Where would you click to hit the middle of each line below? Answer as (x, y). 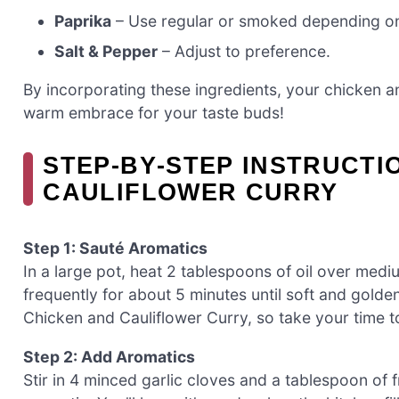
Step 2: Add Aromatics (109, 356)
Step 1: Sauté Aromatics (115, 248)
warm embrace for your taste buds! (154, 113)
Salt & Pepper (106, 51)
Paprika (83, 20)
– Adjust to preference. (244, 51)
